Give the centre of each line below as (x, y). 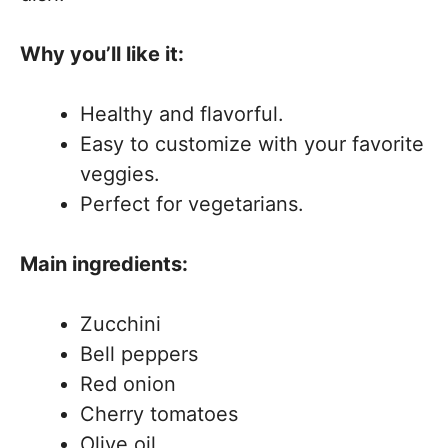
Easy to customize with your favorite (252, 144)
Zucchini (120, 324)
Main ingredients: (104, 264)
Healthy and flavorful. (182, 114)
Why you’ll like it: (102, 54)
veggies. (120, 174)
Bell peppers (139, 354)
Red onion (128, 384)
